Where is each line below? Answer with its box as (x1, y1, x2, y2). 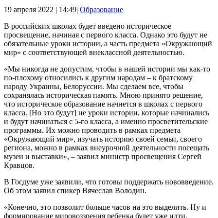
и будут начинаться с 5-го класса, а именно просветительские (4, 117, 208, 126)
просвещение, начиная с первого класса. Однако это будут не (4, 30, 207, 39)
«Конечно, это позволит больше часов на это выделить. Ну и (4, 202, 206, 211)
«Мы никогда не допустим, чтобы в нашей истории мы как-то (4, 64, 210, 73)
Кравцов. (4, 161, 35, 169)
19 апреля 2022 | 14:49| (4, 5, 80, 14)
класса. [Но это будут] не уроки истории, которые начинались (4, 108, 209, 117)
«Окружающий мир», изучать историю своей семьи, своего (4, 134, 202, 143)
